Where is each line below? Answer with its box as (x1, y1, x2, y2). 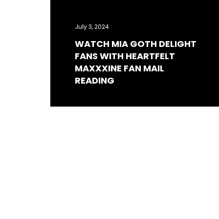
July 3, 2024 (75, 22, 109, 31)
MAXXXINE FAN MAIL (75, 62, 164, 75)
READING (75, 74, 114, 87)
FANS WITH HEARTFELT (75, 50, 175, 63)
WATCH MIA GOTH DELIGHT (75, 38, 197, 50)
